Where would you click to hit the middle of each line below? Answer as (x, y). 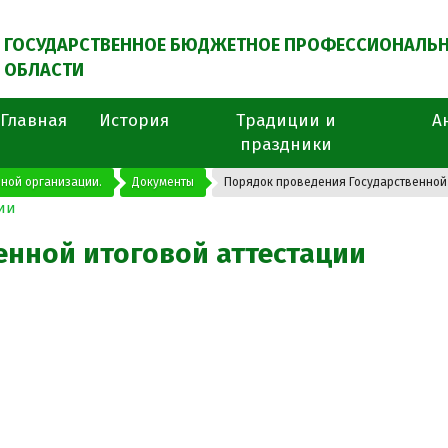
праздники (286, 144)
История (134, 120)
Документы (163, 182)
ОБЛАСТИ (44, 70)
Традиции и (286, 120)
